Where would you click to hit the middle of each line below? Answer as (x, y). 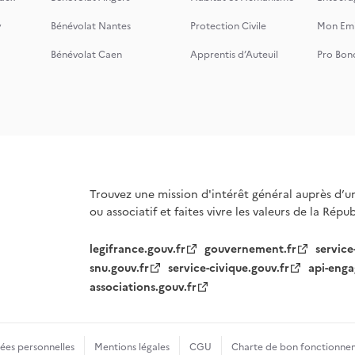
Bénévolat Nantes (91, 26)
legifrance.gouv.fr (138, 249)
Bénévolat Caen (86, 55)
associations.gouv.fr (143, 287)
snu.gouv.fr (120, 268)
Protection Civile (228, 26)
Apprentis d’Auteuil (234, 55)
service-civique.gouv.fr (229, 268)
